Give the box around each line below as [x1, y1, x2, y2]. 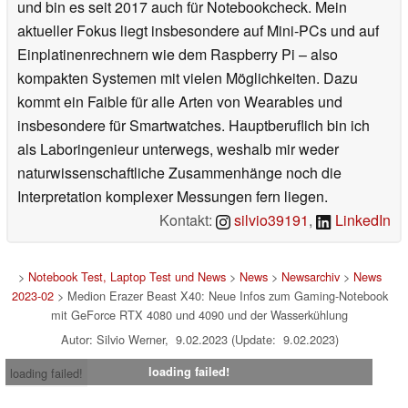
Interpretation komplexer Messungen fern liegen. [17, 185, 328, 207]
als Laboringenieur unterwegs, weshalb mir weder [17, 138, 339, 159]
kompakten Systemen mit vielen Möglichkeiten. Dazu [17, 66, 358, 88]
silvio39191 [230, 209, 310, 230]
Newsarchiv [280, 267, 340, 285]
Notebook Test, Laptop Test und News [27, 267, 226, 285]
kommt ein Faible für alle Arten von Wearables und [17, 90, 342, 112]
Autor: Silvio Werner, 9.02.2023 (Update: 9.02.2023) [60, 330, 339, 348]
